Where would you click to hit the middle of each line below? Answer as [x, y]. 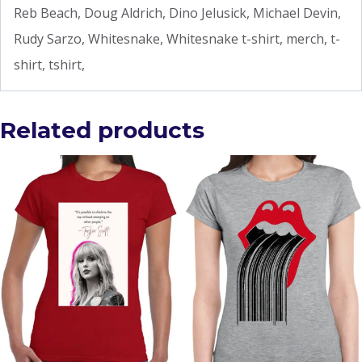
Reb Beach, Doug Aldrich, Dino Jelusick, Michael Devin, [177, 13]
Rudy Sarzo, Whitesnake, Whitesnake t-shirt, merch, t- [177, 39]
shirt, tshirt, [49, 65]
